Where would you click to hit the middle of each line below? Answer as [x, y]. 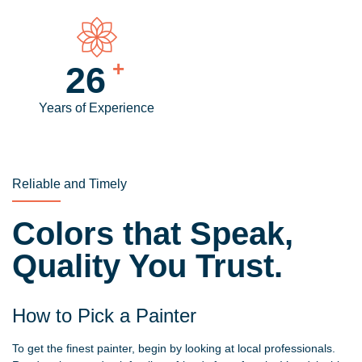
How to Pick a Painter [104, 316]
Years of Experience [97, 108]
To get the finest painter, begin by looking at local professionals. [174, 349]
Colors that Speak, [153, 234]
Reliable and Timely [69, 184]
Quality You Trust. [147, 266]
